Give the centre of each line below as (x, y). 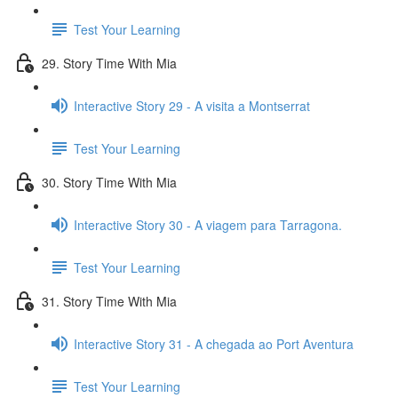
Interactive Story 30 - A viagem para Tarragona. (208, 224)
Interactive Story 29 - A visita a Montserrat (192, 105)
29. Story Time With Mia (109, 63)
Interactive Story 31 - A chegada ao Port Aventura (214, 343)
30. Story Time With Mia (109, 182)
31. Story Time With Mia (109, 301)
